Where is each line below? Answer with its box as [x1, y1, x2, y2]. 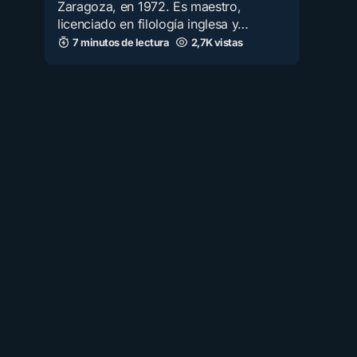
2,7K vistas [190, 36, 243, 49]
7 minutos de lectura [73, 36, 170, 49]
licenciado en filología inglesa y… [57, 16, 249, 32]
